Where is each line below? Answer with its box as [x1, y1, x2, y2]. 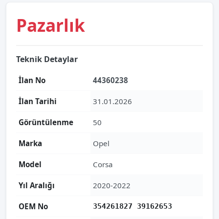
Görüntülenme [19, 117, 73, 127]
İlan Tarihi [19, 96, 57, 106]
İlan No [19, 75, 45, 85]
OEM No [19, 201, 48, 211]
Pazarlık [16, 13, 85, 37]
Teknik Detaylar [16, 54, 78, 65]
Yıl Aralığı [19, 180, 55, 190]
